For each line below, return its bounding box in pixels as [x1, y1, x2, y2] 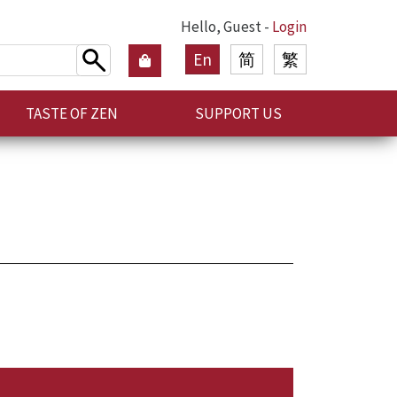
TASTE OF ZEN [25, 103, 118, 123]
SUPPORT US [194, 103, 282, 123]
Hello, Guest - [181, 17, 272, 36]
